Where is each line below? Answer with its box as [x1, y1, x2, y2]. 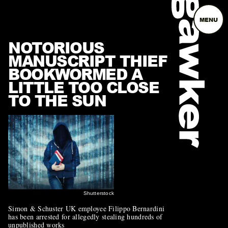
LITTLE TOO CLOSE [8, 76, 159, 98]
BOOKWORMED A [8, 63, 142, 84]
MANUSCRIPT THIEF [8, 50, 167, 71]
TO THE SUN [8, 90, 106, 111]
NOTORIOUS [8, 37, 104, 58]
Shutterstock [83, 190, 114, 196]
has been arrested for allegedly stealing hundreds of [8, 211, 163, 221]
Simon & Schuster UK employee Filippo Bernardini [8, 203, 165, 213]
